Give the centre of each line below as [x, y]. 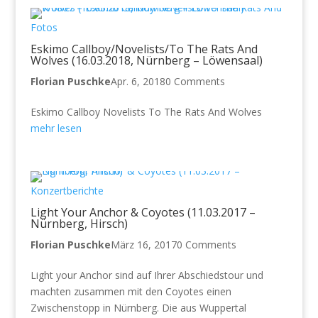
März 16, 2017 [143, 245]
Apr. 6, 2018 [138, 81]
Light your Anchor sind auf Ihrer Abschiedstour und [147, 275]
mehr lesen [56, 128]
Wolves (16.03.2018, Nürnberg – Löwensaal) [146, 60]
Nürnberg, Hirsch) [79, 224]
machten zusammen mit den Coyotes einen [131, 291]
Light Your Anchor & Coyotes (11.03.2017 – [143, 212]
